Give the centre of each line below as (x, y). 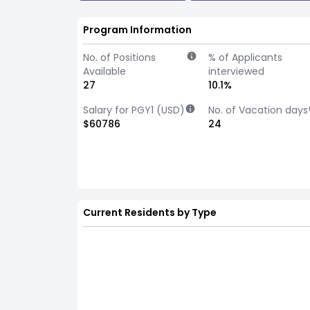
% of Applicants (246, 57)
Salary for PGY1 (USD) (134, 110)
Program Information (137, 30)
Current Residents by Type (150, 212)
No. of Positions (119, 57)
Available (104, 71)
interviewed (237, 71)
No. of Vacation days (258, 110)
